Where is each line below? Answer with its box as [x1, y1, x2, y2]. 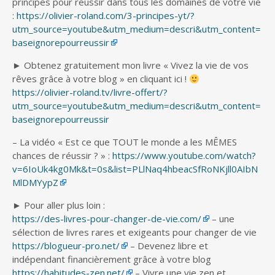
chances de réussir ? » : [12, 149, 112, 162]
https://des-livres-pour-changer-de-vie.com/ [12, 212, 201, 225]
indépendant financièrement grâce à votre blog [12, 253, 211, 266]
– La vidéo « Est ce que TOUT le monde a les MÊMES [12, 136, 237, 149]
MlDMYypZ [12, 176, 58, 189]
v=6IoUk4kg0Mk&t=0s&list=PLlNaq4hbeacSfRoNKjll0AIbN [12, 163, 258, 176]
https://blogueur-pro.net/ [12, 239, 120, 252]
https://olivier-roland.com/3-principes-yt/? [17, 9, 195, 22]
